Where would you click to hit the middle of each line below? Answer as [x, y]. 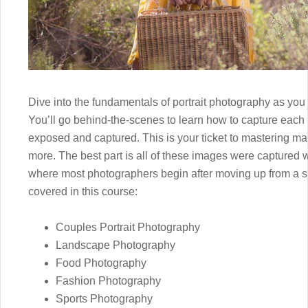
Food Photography [101, 263]
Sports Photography [104, 299]
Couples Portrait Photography [128, 228]
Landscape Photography [115, 245]
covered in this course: [83, 192]
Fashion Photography [108, 281]
